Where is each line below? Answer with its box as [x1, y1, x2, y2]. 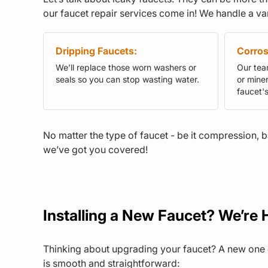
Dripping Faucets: [56, 44, 137, 57]
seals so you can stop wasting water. [56, 74, 199, 84]
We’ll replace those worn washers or [56, 62, 196, 72]
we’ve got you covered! [43, 143, 148, 156]
